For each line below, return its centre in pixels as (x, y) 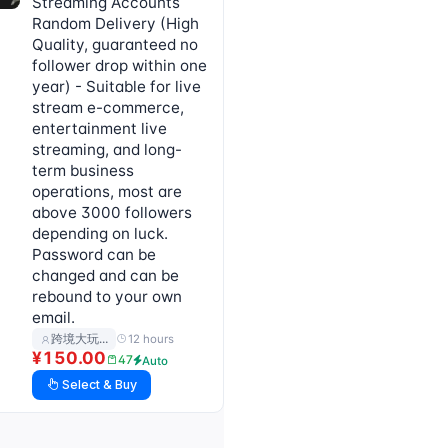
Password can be (94, 255)
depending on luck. (100, 234)
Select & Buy (98, 384)
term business (83, 171)
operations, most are (107, 192)
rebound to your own (107, 297)
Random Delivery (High (116, 24)
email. (54, 318)
